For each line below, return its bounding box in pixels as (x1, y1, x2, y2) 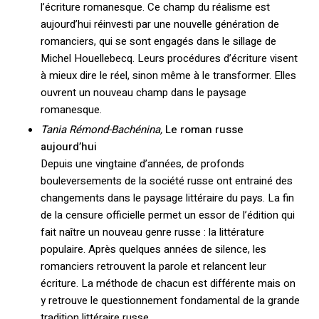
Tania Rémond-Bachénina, (40, 122, 162, 138)
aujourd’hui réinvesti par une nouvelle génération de (40, 16, 279, 32)
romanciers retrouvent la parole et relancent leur (40, 258, 266, 275)
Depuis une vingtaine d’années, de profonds (40, 156, 244, 172)
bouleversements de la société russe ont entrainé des (40, 173, 293, 189)
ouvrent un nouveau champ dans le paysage (40, 84, 246, 100)
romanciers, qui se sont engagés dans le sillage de (40, 33, 276, 49)
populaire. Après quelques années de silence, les (40, 241, 266, 258)
